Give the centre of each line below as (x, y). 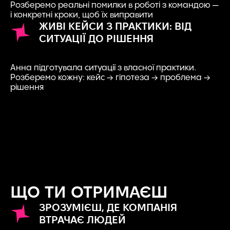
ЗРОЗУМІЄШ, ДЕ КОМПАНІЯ (108, 207)
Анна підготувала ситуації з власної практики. (103, 68)
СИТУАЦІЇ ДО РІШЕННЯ (96, 38)
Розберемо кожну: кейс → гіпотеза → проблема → (110, 78)
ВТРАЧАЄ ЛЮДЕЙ (82, 219)
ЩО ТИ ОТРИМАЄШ (89, 191)
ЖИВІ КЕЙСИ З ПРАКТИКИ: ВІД (115, 26)
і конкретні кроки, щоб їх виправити (82, 15)
